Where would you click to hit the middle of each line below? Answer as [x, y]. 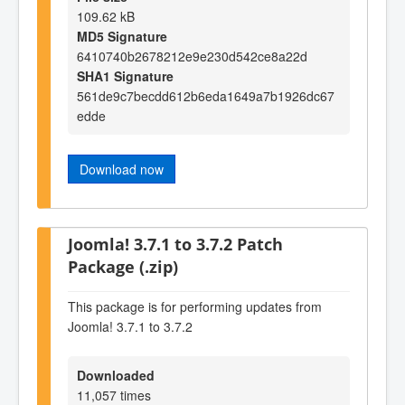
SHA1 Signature [125, 75]
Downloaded [116, 376]
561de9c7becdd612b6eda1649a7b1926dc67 [206, 95]
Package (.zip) [123, 267]
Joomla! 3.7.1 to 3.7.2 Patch [175, 244]
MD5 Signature [122, 36]
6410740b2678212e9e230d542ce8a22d [192, 56]
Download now [122, 169]
